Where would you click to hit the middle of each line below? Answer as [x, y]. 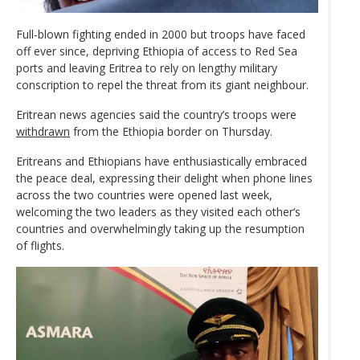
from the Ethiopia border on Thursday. [171, 131]
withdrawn [43, 131]
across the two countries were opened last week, [144, 194]
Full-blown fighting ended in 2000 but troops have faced [161, 34]
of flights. [40, 245]
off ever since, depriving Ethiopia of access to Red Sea [157, 51]
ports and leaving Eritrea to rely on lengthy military [147, 67]
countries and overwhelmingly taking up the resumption [160, 228]
